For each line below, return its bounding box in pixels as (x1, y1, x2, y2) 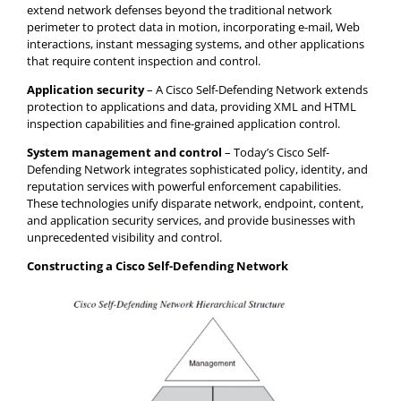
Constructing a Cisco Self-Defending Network (27, 257, 288, 274)
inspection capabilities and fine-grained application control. (27, 115, 340, 132)
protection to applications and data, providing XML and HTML (27, 98, 356, 115)
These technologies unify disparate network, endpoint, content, (27, 194, 363, 211)
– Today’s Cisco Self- (222, 143, 329, 160)
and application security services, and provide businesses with (27, 211, 355, 228)
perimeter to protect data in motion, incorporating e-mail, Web (27, 18, 360, 35)
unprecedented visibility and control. (27, 228, 222, 245)
